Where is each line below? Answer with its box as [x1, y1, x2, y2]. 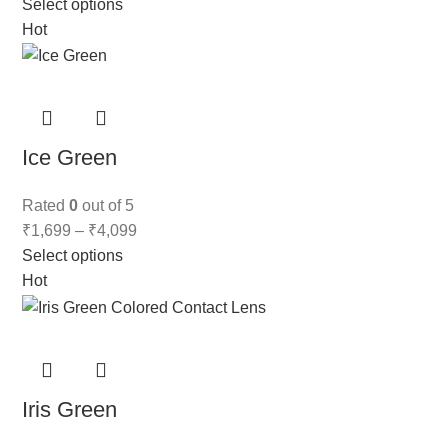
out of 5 [78, 197, 135, 215]
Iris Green [22, 396, 118, 422]
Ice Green [22, 145, 118, 171]
